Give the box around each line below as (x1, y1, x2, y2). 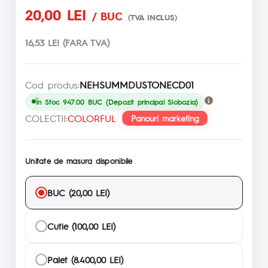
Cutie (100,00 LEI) (47, 220, 115, 232)
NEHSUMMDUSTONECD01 (80, 78, 194, 91)
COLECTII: (25, 111, 68, 124)
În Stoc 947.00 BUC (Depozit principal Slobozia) (36, 96, 199, 106)
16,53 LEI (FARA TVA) (25, 36, 109, 48)
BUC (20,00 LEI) (47, 186, 109, 198)
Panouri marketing (131, 112, 199, 124)
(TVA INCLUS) (128, 11, 177, 22)
